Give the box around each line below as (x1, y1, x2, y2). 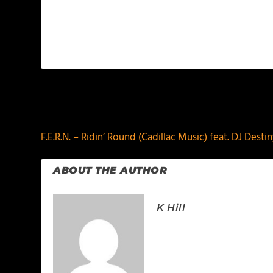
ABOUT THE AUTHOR (53, 165, 168, 176)
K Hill (157, 202, 186, 213)
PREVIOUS (55, 99, 102, 116)
